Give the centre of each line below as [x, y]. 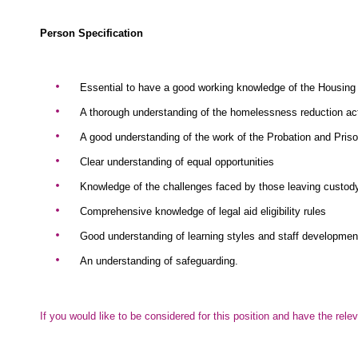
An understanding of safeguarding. [159, 261]
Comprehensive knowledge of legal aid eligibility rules [203, 211]
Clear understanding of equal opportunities [177, 162]
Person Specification [91, 33]
